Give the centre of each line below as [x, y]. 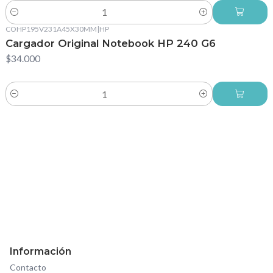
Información [41, 251]
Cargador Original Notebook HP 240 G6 [110, 44]
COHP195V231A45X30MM [51, 29]
